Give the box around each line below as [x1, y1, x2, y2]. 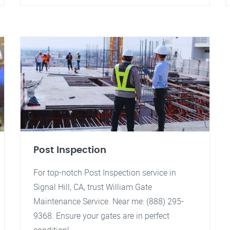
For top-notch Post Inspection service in [33, 167, 176, 178]
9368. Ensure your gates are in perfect [33, 210, 169, 221]
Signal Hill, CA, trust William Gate [33, 181, 152, 193]
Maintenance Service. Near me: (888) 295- [33, 196, 184, 207]
